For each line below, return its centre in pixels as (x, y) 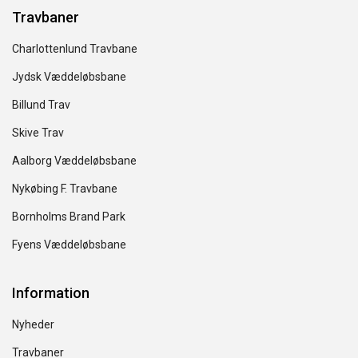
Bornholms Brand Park (69, 217)
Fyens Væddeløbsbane (69, 245)
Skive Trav (38, 133)
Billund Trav (41, 105)
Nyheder (33, 324)
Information (51, 293)
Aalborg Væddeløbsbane (74, 161)
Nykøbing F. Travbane (65, 189)
